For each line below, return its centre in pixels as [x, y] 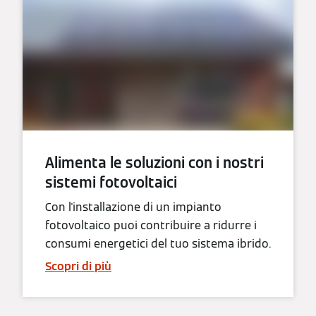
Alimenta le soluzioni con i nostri [154, 163]
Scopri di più [78, 267]
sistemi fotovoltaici [111, 183]
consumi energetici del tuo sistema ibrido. [158, 244]
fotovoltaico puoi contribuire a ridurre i [151, 226]
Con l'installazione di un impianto [133, 207]
